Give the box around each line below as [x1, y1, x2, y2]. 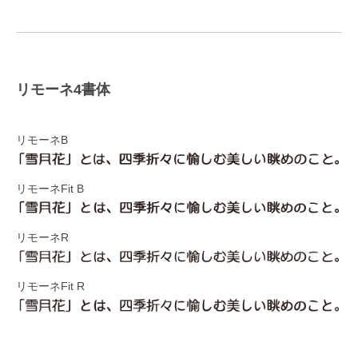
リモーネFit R [16, 280, 85, 293]
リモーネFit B [16, 182, 84, 195]
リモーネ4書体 [16, 81, 110, 97]
